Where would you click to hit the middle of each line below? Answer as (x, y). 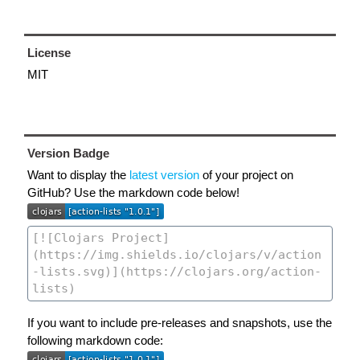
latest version (164, 175)
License (49, 53)
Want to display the (78, 175)
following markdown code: (95, 340)
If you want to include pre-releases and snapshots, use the (180, 322)
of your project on (246, 175)
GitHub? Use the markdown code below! (133, 192)
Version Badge (68, 153)
